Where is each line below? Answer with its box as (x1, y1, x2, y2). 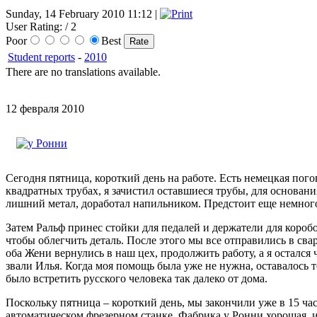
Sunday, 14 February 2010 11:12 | (6, 8, 160, 21)
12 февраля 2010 (6, 103, 84, 115)
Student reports (8, 51, 75, 64)
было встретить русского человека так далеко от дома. (6, 272, 267, 285)
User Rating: (6, 21, 62, 33)
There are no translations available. (6, 66, 161, 79)
